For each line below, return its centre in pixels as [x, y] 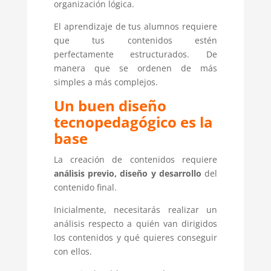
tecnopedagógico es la [133, 122]
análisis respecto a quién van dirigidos [135, 224]
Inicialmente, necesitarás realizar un [135, 210]
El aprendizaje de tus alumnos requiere [135, 27]
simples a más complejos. [106, 82]
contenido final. [85, 188]
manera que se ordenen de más [135, 68]
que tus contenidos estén [135, 41]
